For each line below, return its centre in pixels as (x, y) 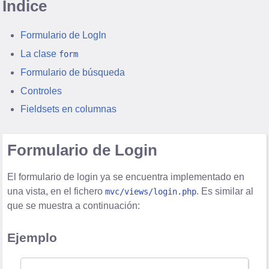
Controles (41, 91)
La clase (40, 53)
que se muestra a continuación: (74, 206)
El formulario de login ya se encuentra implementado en (126, 177)
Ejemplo (32, 238)
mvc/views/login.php (151, 192)
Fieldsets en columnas (69, 109)
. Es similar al (225, 192)
